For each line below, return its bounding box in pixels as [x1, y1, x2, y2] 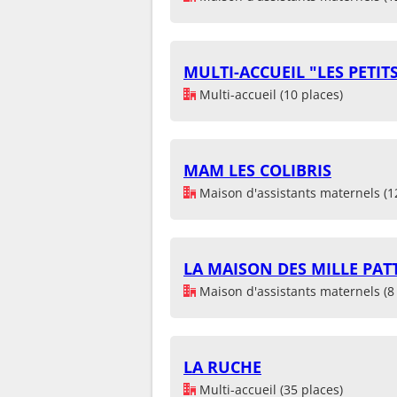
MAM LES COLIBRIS [183, 159, 331, 181]
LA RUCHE [183, 355, 261, 378]
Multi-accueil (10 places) [196, 85, 343, 103]
